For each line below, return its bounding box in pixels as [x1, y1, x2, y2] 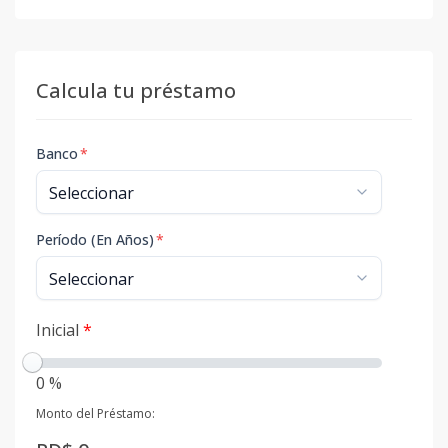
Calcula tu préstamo [36, 77, 236, 104]
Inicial [36, 319, 83, 341]
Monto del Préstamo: [36, 405, 155, 422]
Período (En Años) [36, 230, 154, 249]
